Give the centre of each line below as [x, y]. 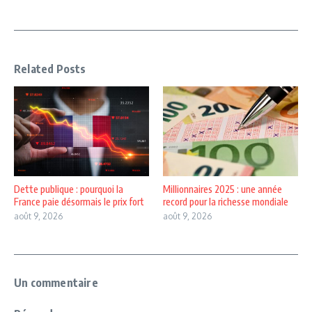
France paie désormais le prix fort [79, 202]
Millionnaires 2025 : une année [223, 189]
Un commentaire [56, 283]
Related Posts [50, 69]
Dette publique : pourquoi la [69, 189]
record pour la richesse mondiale [226, 202]
